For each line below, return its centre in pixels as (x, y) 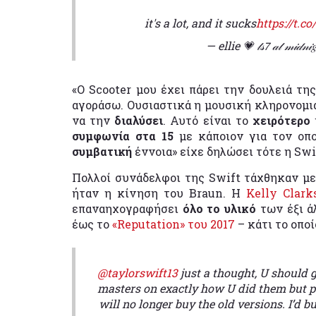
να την (93, 120)
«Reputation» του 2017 (174, 224)
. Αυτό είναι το (208, 120)
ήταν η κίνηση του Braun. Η (159, 193)
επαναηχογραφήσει (127, 208)
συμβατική (103, 151)
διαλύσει (139, 120)
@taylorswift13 (138, 272)
